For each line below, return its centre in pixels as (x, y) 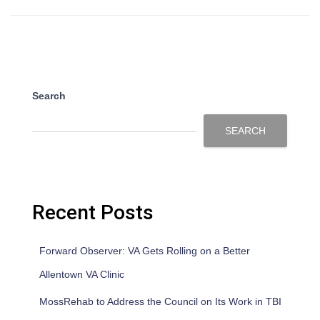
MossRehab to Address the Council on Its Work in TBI (160, 302)
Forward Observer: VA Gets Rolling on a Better (145, 251)
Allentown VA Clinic (82, 275)
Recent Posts (93, 213)
